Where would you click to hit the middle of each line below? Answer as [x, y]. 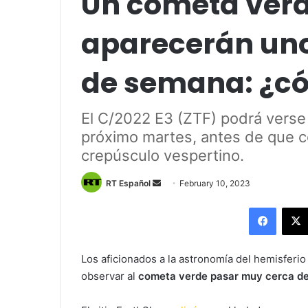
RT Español [128, 183]
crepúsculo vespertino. [163, 155]
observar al [110, 276]
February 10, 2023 [215, 183]
